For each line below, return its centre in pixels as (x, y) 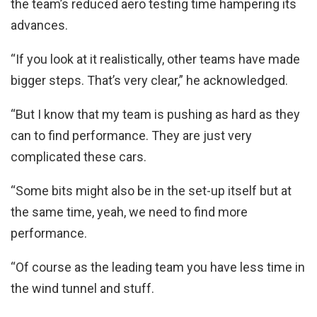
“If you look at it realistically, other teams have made (155, 59)
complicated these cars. (79, 156)
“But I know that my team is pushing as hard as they (155, 114)
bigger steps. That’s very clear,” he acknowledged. (149, 80)
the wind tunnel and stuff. (82, 288)
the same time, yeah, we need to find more (129, 212)
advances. (39, 25)
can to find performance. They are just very (131, 135)
